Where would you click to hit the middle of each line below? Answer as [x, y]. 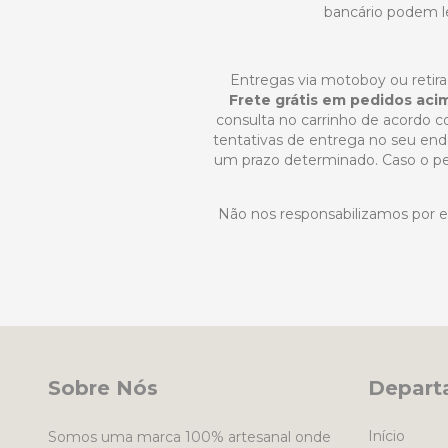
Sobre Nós [103, 388]
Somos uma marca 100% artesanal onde [189, 436]
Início [386, 435]
